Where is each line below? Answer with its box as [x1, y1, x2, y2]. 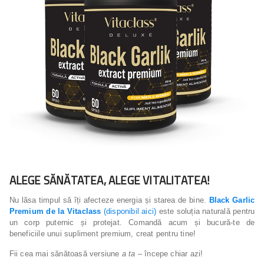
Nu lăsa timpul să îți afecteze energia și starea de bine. [9, 195, 209, 204]
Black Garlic [209, 195, 255, 204]
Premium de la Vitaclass [9, 206, 101, 216]
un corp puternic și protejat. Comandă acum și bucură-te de [9, 217, 255, 227]
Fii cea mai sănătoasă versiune [9, 249, 120, 258]
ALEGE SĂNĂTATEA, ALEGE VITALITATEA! [9, 171, 210, 189]
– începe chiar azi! [135, 249, 203, 258]
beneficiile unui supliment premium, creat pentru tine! [9, 229, 196, 238]
